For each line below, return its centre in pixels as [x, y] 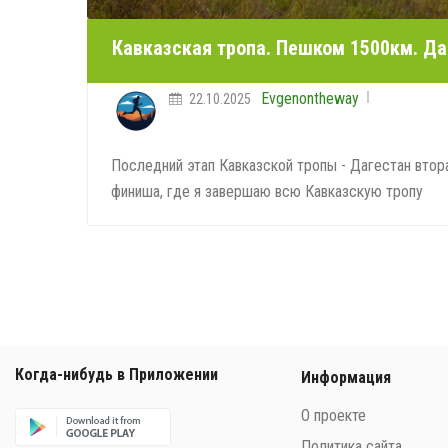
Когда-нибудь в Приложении [116, 374]
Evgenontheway [310, 98]
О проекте [333, 415]
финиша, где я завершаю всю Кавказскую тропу [267, 191]
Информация [345, 377]
